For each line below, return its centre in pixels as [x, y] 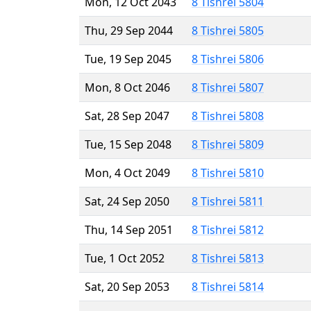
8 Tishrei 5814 [228, 286]
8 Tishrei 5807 [228, 87]
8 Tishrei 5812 [228, 229]
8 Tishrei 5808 [228, 116]
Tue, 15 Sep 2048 [128, 144]
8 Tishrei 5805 [228, 30]
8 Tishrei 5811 [228, 201]
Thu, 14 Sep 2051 [129, 229]
